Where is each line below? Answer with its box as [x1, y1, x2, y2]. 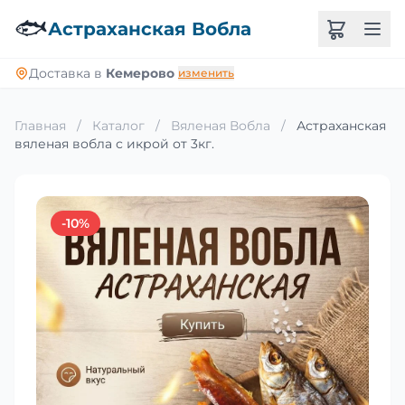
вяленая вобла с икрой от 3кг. [14, 136, 214, 152]
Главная [14, 118, 66, 134]
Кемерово [106, 65, 174, 81]
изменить [178, 66, 234, 80]
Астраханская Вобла [48, 18, 251, 40]
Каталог [92, 118, 145, 134]
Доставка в [29, 65, 106, 81]
